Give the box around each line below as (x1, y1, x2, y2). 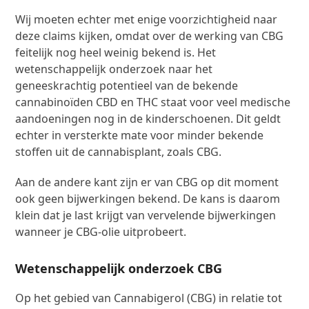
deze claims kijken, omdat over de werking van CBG (15, 28, 284, 43)
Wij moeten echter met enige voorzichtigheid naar (15, 11, 278, 27)
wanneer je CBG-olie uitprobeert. (15, 223, 187, 239)
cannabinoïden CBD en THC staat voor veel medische (15, 94, 291, 110)
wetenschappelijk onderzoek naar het (15, 61, 213, 77)
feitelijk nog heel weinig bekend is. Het (15, 44, 217, 60)
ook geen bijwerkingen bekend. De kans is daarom (15, 190, 281, 206)
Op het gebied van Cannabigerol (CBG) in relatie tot (15, 290, 283, 306)
